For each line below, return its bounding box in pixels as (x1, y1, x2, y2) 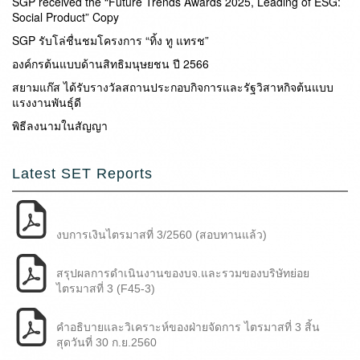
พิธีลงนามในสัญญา (12, 117, 108, 133)
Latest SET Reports (12, 165, 153, 182)
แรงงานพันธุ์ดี (12, 93, 81, 110)
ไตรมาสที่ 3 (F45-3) (56, 281, 155, 295)
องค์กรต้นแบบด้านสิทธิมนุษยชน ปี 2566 (12, 55, 209, 72)
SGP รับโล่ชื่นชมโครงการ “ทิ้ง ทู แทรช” (12, 31, 209, 48)
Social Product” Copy (12, 8, 119, 25)
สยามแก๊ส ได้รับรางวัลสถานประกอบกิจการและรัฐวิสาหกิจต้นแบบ (12, 78, 333, 95)
